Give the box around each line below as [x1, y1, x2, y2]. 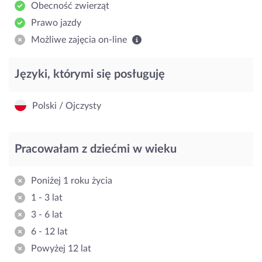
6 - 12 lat [31, 226, 68, 236]
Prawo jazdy [31, 18, 81, 27]
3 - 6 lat [31, 209, 63, 219]
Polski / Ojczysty [32, 101, 101, 111]
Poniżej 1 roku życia [31, 175, 112, 185]
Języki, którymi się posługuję [15, 68, 165, 80]
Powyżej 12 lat [31, 243, 91, 253]
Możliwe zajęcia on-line [31, 35, 129, 44]
